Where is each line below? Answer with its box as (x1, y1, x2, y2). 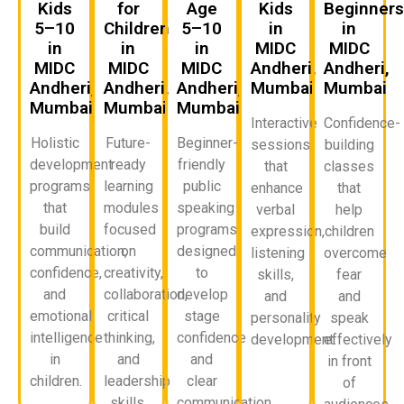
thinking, (103, 328, 155, 346)
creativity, (103, 263, 163, 281)
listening (250, 243, 305, 262)
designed (177, 242, 237, 260)
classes (324, 157, 375, 175)
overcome (324, 243, 388, 262)
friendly (178, 155, 226, 173)
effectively (324, 330, 393, 348)
